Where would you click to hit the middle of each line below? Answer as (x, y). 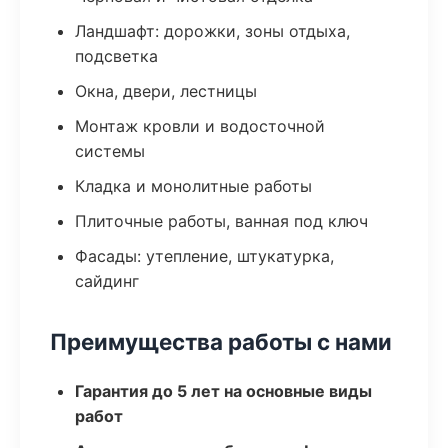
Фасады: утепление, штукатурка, (204, 256)
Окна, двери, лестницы (166, 91)
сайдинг (107, 281)
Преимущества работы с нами (221, 341)
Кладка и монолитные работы (193, 186)
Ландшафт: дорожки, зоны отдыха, (212, 31)
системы (110, 151)
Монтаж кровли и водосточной (200, 126)
